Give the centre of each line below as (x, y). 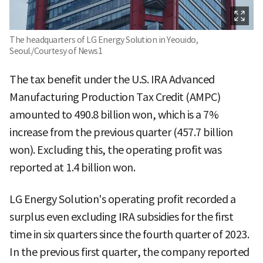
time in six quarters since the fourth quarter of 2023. (129, 234)
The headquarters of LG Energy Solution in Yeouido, (104, 40)
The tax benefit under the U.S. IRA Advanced (112, 79)
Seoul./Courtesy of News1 (56, 51)
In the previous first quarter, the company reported (129, 252)
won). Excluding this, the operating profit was (115, 150)
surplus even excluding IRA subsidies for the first (121, 217)
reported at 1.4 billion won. (72, 167)
